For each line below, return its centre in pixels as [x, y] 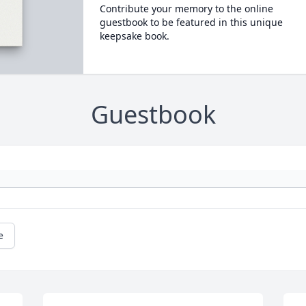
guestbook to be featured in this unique [191, 22]
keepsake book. [134, 36]
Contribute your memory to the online [186, 9]
